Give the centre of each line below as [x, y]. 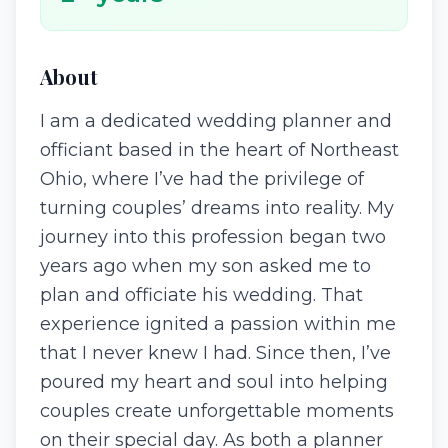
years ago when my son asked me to [205, 266]
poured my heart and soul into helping [214, 382]
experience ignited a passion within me [218, 324]
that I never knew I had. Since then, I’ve [215, 353]
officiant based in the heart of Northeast [219, 150]
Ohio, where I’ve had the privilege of [202, 179]
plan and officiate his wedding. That [201, 295]
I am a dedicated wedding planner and [216, 121]
